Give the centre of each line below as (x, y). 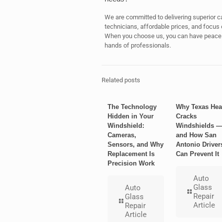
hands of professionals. (138, 45)
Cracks (186, 116)
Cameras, (122, 135)
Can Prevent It (197, 154)
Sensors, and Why (136, 144)
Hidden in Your (131, 116)
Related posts (121, 80)
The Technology (132, 107)
